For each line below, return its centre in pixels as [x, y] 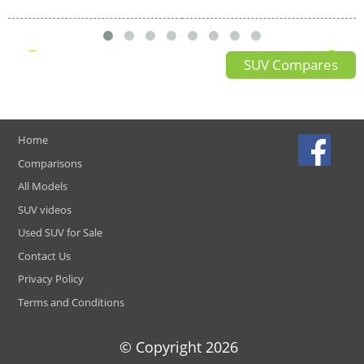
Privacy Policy [50, 279]
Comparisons [50, 163]
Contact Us [44, 256]
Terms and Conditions [71, 303]
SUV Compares [291, 65]
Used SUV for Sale [60, 233]
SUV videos [44, 209]
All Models [42, 186]
